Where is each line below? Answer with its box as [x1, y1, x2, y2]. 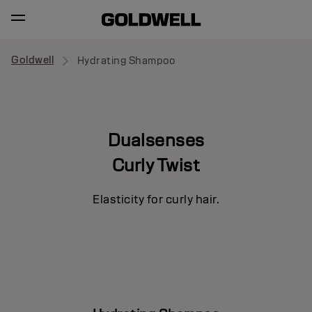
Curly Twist [111, 153, 201, 176]
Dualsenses [107, 128, 205, 151]
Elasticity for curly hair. [93, 192, 219, 207]
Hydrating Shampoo [77, 54, 175, 67]
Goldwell [11, 54, 54, 67]
